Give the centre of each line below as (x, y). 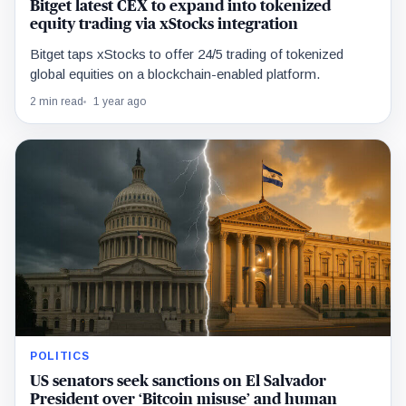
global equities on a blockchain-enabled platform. (175, 73)
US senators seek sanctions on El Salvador (178, 381)
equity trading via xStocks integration (164, 24)
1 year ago (120, 101)
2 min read (57, 101)
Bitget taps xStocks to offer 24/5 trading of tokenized (187, 53)
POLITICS (60, 356)
